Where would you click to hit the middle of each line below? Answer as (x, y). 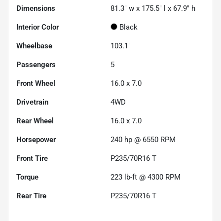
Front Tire (32, 158)
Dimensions (36, 8)
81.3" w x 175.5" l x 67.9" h (153, 8)
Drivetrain (32, 102)
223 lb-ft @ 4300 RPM (146, 177)
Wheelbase (34, 46)
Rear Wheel (35, 121)
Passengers (36, 64)
